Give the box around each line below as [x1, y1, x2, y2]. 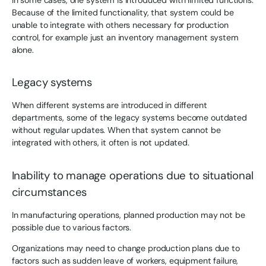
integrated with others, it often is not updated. [11, 137, 189, 148]
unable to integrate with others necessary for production [11, 19, 229, 30]
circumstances [11, 184, 87, 199]
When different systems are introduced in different [11, 100, 207, 111]
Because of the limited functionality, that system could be [11, 7, 234, 18]
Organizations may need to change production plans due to [11, 243, 240, 254]
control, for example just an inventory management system [11, 31, 239, 43]
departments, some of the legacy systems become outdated [11, 112, 247, 123]
